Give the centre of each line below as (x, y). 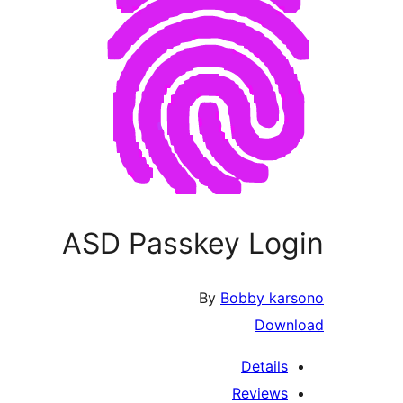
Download (289, 325)
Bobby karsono (272, 298)
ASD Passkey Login (193, 243)
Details (264, 367)
